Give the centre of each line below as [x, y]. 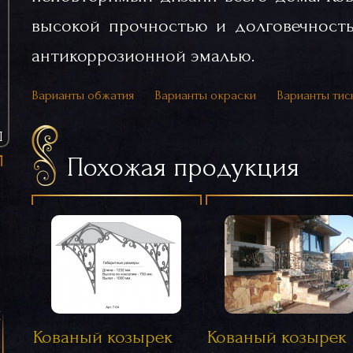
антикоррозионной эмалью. [143, 55]
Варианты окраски [205, 95]
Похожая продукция [183, 167]
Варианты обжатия [83, 95]
